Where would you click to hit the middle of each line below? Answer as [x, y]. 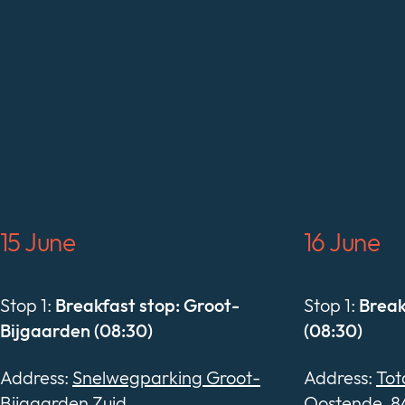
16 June [342, 242]
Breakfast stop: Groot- [147, 306]
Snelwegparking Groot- [166, 378]
